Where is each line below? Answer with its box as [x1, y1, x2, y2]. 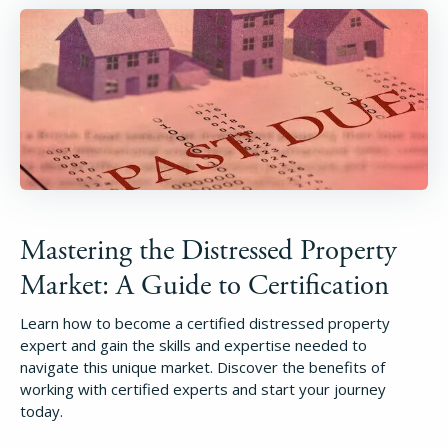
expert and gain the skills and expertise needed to [20, 335, 367, 355]
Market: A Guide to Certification [20, 268, 389, 304]
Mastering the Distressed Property [20, 233, 397, 269]
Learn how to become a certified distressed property [20, 313, 390, 333]
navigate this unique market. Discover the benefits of [20, 357, 385, 377]
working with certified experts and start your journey [20, 379, 386, 399]
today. [20, 401, 63, 421]
